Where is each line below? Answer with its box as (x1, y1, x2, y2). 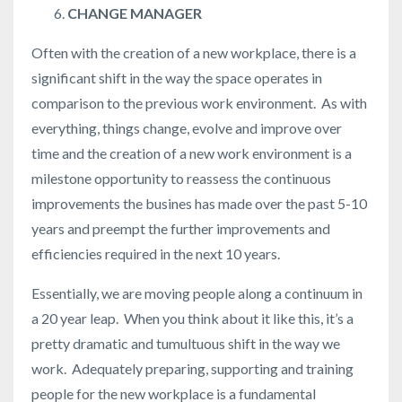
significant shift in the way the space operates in (31, 69, 322, 87)
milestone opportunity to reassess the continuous (31, 170, 331, 188)
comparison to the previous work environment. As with (31, 94, 367, 112)
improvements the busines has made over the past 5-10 (31, 195, 367, 213)
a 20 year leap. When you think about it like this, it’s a (31, 310, 354, 328)
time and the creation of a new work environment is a (31, 144, 352, 162)
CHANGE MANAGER (67, 4, 202, 22)
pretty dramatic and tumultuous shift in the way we (31, 335, 340, 353)
